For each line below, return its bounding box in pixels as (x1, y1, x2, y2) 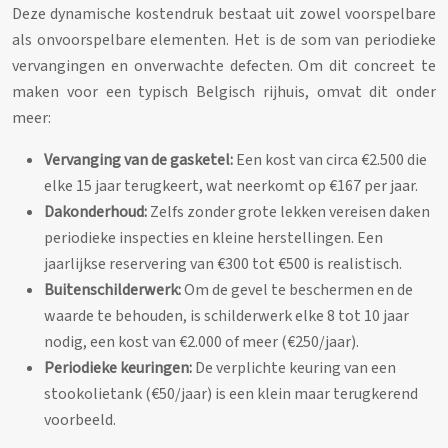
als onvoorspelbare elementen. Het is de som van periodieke (12, 29, 436, 52)
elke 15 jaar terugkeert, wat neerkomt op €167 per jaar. (44, 175, 418, 198)
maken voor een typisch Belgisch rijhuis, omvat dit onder (12, 81, 436, 104)
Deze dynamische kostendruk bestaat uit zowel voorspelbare (12, 3, 436, 26)
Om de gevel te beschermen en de (181, 279, 413, 302)
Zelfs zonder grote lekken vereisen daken (147, 201, 430, 224)
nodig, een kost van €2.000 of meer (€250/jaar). (44, 331, 359, 354)
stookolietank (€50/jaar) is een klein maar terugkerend (44, 383, 418, 406)
